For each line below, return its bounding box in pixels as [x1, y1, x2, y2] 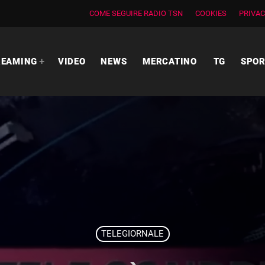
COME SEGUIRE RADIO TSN [89, 9, 183, 18]
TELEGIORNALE [101, 228, 164, 240]
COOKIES [195, 9, 227, 18]
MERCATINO [143, 56, 198, 67]
